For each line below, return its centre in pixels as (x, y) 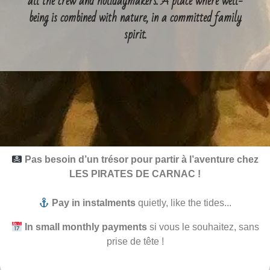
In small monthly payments (86, 227)
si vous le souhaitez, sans (203, 227)
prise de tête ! (135, 242)
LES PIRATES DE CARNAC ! (135, 174)
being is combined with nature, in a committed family (135, 17)
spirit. (135, 34)
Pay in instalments (94, 203)
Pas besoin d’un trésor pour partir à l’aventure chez (142, 160)
